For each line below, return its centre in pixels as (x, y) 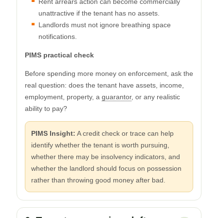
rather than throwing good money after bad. (98, 180)
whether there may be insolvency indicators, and (106, 156)
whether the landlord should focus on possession (106, 168)
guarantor (117, 97)
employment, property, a (63, 97)
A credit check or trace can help (125, 133)
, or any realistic (156, 97)
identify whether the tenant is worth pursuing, (100, 145)
